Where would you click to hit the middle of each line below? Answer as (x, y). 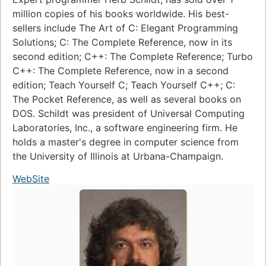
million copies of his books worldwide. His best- (121, 14)
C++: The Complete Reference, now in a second (121, 71)
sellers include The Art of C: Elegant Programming (125, 28)
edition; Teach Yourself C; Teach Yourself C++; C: (124, 85)
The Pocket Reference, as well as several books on (127, 99)
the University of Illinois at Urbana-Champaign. (118, 156)
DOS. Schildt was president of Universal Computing (129, 114)
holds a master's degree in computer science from (126, 142)
